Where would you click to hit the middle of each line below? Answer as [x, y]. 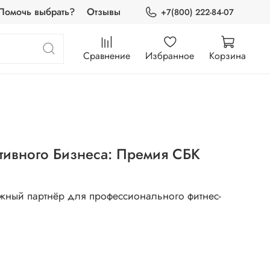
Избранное [170, 55]
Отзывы [103, 12]
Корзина [228, 55]
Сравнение [107, 55]
